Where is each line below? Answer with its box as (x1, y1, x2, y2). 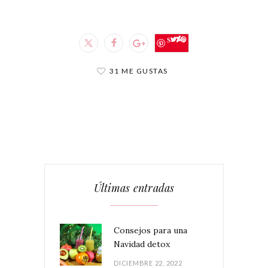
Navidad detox (114, 239, 170, 250)
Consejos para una (114, 225, 187, 236)
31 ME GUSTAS (109, 66, 168, 76)
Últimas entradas (93, 181, 175, 196)
